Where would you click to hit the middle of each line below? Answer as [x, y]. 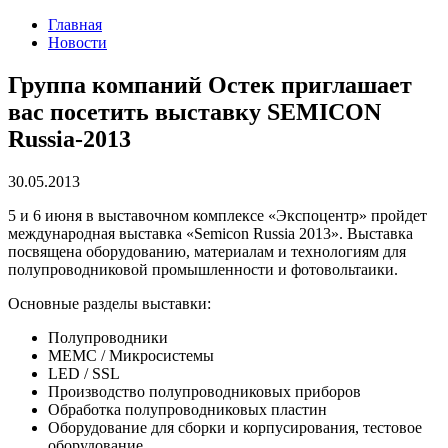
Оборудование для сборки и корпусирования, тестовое [235, 427]
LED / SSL [84, 373]
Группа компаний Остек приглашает [210, 84]
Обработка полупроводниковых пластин [187, 409]
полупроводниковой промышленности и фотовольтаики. [203, 269]
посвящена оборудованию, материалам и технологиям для [207, 251]
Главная [75, 24]
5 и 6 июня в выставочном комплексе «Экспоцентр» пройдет [217, 215]
